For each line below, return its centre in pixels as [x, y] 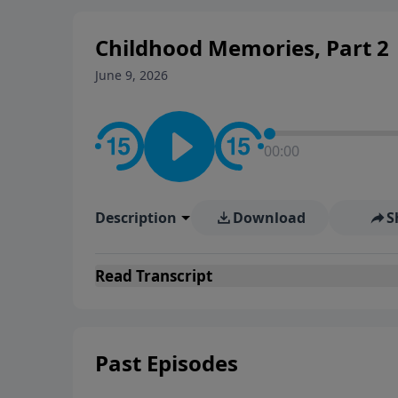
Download [269, 217]
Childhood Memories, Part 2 [242, 47]
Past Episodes [167, 362]
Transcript [172, 275]
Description [136, 217]
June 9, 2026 [131, 75]
